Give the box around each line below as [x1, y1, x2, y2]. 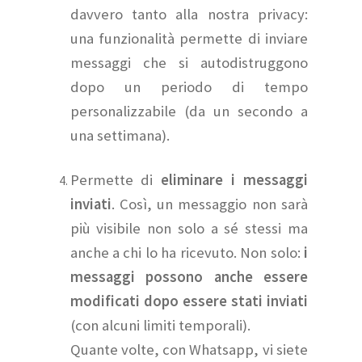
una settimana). [69, 126, 170, 145]
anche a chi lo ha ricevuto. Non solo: [69, 243, 305, 263]
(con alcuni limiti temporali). [69, 316, 250, 335]
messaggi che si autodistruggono [69, 53, 309, 73]
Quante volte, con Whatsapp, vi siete [69, 340, 309, 360]
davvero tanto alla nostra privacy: [69, 5, 309, 24]
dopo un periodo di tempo [69, 78, 309, 97]
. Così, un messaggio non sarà [111, 195, 309, 214]
